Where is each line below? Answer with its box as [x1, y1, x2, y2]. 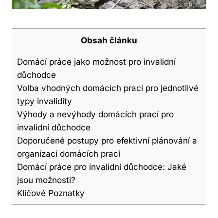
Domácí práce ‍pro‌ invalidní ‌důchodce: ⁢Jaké [17, 162, 186, 172]
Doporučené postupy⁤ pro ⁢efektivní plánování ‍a [17, 135, 197, 146]
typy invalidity [17, 96, 72, 107]
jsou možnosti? [17, 175, 75, 185]
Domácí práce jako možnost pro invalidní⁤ [17, 56, 176, 67]
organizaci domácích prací [17, 148, 120, 159]
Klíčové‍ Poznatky [17, 188, 85, 199]
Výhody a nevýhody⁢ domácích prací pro [17, 109, 174, 120]
